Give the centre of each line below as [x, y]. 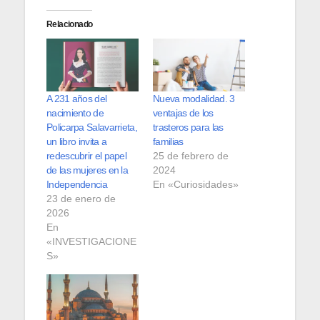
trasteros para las [188, 127]
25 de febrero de [191, 155]
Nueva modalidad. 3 [194, 98]
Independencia [77, 184]
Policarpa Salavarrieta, [92, 127]
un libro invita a [77, 141]
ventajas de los [183, 112]
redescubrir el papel [87, 155]
